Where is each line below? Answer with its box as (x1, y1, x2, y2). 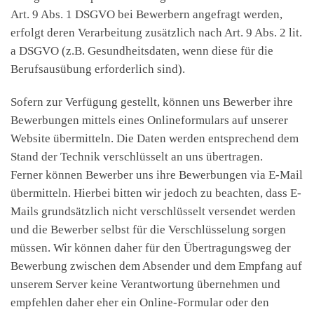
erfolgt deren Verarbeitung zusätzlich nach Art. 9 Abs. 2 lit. (11, 25, 302, 39)
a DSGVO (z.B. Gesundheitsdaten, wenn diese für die (11, 43, 273, 57)
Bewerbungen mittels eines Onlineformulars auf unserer (11, 113, 288, 127)
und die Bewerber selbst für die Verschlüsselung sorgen (11, 222, 286, 236)
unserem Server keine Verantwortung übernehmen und (11, 277, 280, 291)
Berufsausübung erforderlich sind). (11, 62, 185, 76)
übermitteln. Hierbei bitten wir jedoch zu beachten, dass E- (11, 186, 301, 200)
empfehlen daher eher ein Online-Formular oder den (11, 295, 269, 309)
